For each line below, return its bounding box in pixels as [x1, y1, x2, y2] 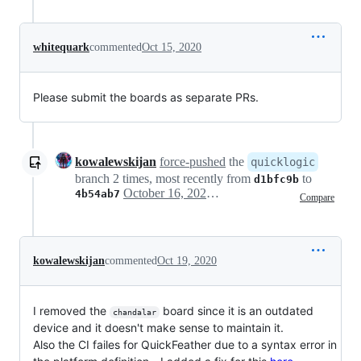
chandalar [112, 307, 156, 317]
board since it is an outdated [159, 303, 317, 317]
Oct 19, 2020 [157, 254, 217, 267]
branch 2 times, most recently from [75, 171, 254, 185]
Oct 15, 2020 [142, 40, 201, 53]
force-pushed [160, 154, 226, 168]
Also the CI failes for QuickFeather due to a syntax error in [33, 337, 337, 351]
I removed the [33, 303, 110, 317]
